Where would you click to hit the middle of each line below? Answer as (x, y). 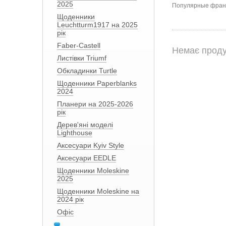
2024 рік (70, 199)
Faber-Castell (78, 45)
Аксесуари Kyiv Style (90, 145)
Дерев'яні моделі (85, 125)
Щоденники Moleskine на (98, 191)
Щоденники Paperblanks (97, 83)
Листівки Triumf (81, 58)
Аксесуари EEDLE (86, 158)
